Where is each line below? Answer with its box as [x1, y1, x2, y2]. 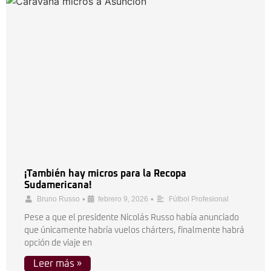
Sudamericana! [24, 180, 91, 190]
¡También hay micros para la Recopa [24, 169, 186, 178]
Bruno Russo [37, 195, 80, 203]
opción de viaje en [24, 239, 92, 247]
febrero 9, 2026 [98, 195, 148, 203]
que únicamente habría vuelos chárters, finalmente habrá [24, 226, 244, 235]
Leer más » [33, 259, 82, 269]
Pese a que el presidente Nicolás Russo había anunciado [24, 214, 239, 222]
